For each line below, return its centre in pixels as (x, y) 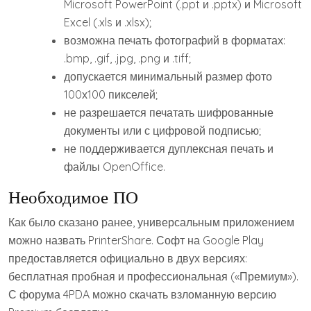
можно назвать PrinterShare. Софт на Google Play (136, 240)
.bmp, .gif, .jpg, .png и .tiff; (127, 58)
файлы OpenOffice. (115, 166)
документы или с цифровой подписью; (162, 130)
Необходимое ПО (73, 196)
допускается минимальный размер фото (168, 76)
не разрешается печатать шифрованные (169, 112)
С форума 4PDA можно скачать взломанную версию (142, 294)
